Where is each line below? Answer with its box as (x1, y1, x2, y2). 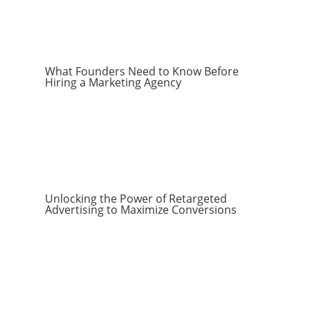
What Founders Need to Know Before (44, 64, 239, 79)
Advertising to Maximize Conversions (44, 202, 237, 217)
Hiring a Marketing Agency (44, 75, 181, 90)
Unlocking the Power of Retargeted (44, 191, 227, 206)
